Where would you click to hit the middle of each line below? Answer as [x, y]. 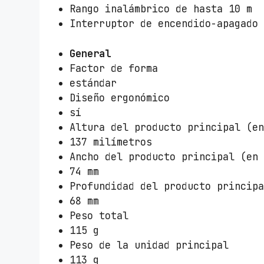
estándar [93, 83]
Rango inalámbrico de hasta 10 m [161, 9]
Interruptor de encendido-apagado [164, 24]
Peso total [99, 215]
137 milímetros [111, 142]
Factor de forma [114, 68]
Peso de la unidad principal [149, 245]
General [90, 53]
